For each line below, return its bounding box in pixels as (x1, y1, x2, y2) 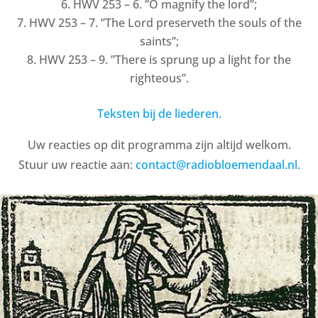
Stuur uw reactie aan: (18, 156, 136, 172)
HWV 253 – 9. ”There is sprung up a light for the (39, 51, 291, 67)
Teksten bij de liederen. (97, 105, 221, 121)
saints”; (139, 33, 179, 49)
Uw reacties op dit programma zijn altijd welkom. (27, 136, 291, 153)
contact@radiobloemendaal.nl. (135, 156, 300, 172)
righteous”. (129, 70, 189, 86)
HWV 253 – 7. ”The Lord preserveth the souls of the (28, 14, 302, 31)
